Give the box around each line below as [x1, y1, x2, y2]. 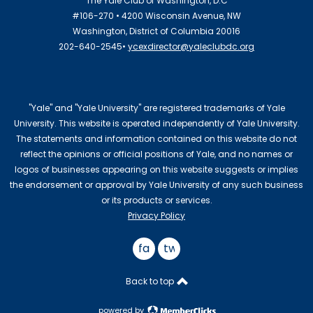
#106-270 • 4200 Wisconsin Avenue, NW [72, 10, 241, 22]
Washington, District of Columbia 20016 [73, 25, 240, 38]
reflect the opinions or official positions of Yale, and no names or [20, 148, 293, 161]
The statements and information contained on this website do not [16, 133, 297, 145]
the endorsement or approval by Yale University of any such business [10, 179, 303, 191]
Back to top [126, 275, 176, 288]
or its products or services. [101, 194, 212, 207]
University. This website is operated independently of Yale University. [13, 117, 300, 130]
